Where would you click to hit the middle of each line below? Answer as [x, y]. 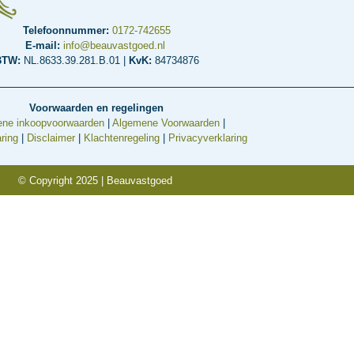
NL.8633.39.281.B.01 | [76, 60]
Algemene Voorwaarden [166, 123]
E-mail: [44, 45]
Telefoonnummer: [67, 30]
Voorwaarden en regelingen [96, 108]
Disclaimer [51, 138]
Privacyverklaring [208, 138]
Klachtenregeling [122, 138]
